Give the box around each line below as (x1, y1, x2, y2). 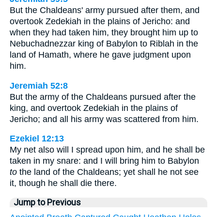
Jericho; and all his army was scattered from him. (10, 114, 199, 124)
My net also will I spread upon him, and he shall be (10, 145, 205, 155)
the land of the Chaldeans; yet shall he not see (17, 167, 199, 177)
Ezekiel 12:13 (10, 134, 64, 144)
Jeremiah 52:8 (10, 80, 68, 91)
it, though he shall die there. (10, 178, 117, 188)
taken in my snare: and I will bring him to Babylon (10, 156, 199, 166)
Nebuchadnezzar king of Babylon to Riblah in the (10, 38, 198, 48)
